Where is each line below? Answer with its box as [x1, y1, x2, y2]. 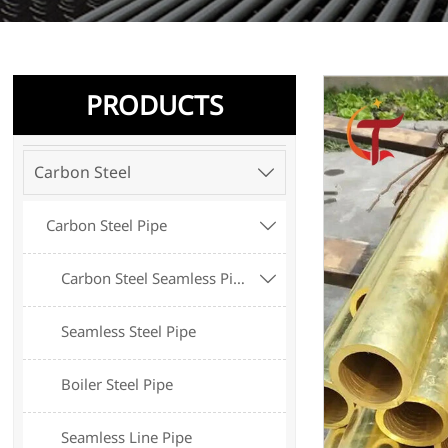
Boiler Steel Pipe [61, 374, 174, 395]
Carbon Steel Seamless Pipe [233, 268, 246, 289]
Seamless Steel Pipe [61, 321, 197, 342]
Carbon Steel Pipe [46, 215, 168, 236]
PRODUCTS [86, 86, 224, 123]
